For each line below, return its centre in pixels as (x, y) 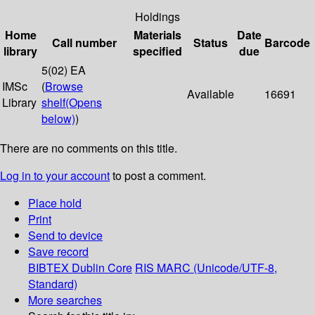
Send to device (65, 236)
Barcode (287, 43)
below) (58, 119)
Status (211, 43)
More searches (65, 300)
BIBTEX (49, 268)
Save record (58, 252)
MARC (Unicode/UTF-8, (217, 268)
